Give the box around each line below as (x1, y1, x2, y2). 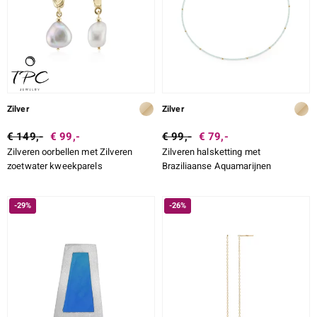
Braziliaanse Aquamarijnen (162, 159, 272, 173)
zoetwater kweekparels (7, 159, 103, 173)
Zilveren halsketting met (162, 145, 261, 159)
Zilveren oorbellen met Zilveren (7, 145, 133, 159)
